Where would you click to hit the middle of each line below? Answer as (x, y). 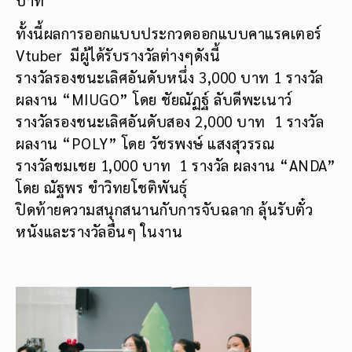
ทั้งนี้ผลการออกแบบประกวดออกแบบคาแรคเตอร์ (169, 33)
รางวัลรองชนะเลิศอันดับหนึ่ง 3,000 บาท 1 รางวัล (170, 77)
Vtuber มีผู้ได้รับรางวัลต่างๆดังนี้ (118, 55)
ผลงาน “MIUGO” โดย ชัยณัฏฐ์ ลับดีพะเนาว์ (154, 99)
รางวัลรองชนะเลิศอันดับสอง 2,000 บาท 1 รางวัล (170, 121)
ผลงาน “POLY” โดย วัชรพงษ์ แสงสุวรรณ (145, 143)
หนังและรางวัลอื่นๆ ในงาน (99, 231)
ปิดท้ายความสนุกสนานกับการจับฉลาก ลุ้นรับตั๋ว (164, 209)
